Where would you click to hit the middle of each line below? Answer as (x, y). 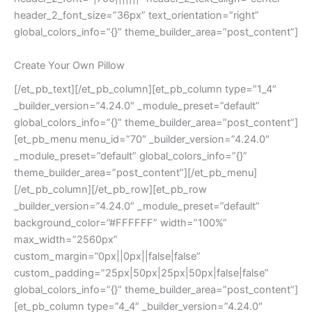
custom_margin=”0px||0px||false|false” (107, 256)
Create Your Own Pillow (69, 65)
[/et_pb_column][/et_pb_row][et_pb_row (110, 189)
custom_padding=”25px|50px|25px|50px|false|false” (141, 273)
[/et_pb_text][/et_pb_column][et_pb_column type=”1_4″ (145, 89)
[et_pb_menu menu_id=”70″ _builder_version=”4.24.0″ (142, 139)
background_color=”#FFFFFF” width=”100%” (120, 223)
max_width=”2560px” (66, 239)
